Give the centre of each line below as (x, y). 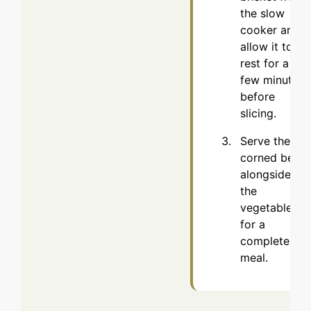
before (258, 96)
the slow (262, 13)
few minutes (272, 79)
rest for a (264, 63)
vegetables (269, 207)
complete (265, 241)
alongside (266, 174)
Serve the (265, 141)
